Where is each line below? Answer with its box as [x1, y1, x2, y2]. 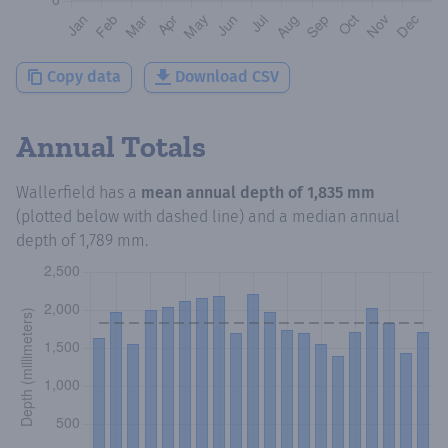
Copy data [47, 67, 121, 87]
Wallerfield [16, 182, 95, 202]
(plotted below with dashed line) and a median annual [16, 206, 400, 226]
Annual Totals [16, 128, 206, 165]
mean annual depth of [141, 182, 307, 202]
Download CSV [175, 67, 279, 87]
